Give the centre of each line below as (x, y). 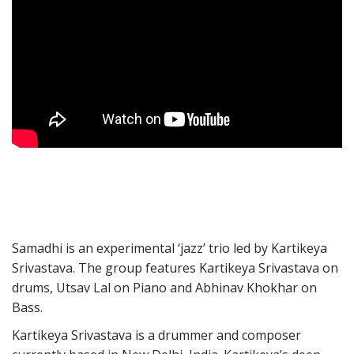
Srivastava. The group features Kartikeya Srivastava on (175, 268)
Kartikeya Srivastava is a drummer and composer (156, 335)
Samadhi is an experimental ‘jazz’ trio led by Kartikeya (169, 249)
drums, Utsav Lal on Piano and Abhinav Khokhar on (164, 288)
